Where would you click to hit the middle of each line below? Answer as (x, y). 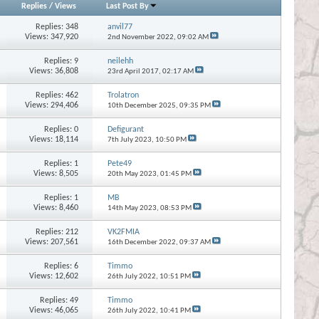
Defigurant (125, 129)
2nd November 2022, (142, 37)
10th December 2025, (143, 105)
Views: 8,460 (56, 208)
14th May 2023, (134, 208)
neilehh (120, 61)
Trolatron (123, 95)
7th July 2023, (131, 140)
